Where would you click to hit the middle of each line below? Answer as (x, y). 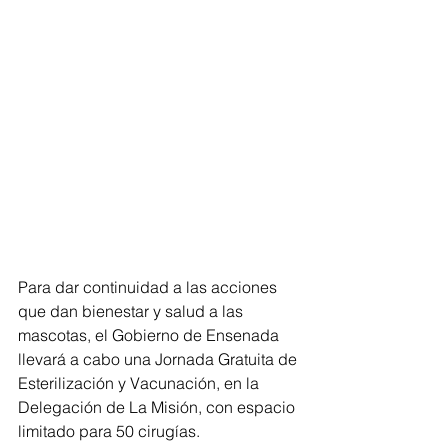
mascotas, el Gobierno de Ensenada (150, 335)
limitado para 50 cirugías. (109, 431)
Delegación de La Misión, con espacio (158, 407)
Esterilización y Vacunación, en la (140, 383)
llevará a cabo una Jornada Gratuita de (159, 359)
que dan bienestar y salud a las (132, 311)
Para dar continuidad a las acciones (149, 287)
